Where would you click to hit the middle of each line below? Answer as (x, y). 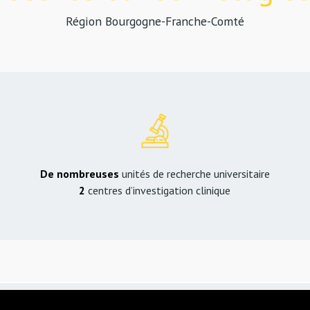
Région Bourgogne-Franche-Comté (155, 21)
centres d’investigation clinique (159, 190)
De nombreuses (81, 174)
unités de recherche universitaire (195, 174)
